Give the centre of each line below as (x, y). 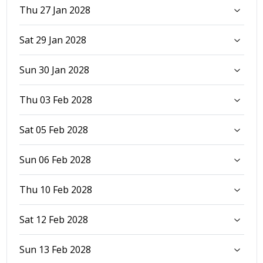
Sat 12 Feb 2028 (53, 219)
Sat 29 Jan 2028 (53, 40)
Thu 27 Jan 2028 (55, 10)
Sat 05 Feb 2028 (53, 129)
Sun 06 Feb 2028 (55, 159)
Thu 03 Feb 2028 (55, 100)
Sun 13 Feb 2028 (55, 249)
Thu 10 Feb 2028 (55, 189)
